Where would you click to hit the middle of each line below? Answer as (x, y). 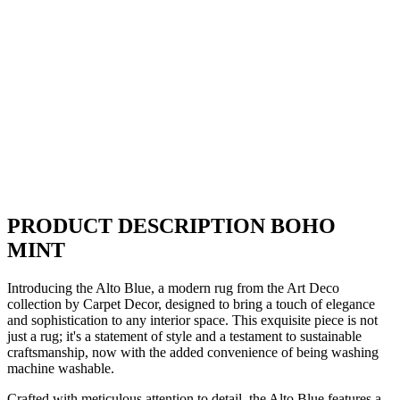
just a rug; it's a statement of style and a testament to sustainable (184, 337)
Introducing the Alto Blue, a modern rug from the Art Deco (173, 288)
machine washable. (61, 369)
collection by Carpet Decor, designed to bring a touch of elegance (191, 304)
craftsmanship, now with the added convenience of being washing (193, 353)
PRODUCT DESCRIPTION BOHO (171, 226)
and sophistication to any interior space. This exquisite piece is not (192, 321)
